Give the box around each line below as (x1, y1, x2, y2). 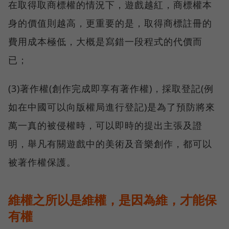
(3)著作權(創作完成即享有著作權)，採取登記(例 (8, 82, 214, 95)
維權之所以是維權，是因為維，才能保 (8, 191, 217, 209)
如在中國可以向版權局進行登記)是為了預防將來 (8, 101, 215, 113)
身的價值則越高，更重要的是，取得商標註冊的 (8, 17, 212, 30)
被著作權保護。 (8, 156, 76, 169)
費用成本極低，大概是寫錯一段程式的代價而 (8, 35, 202, 48)
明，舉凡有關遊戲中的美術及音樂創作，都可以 (8, 138, 212, 150)
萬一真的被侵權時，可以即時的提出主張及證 (8, 119, 202, 132)
